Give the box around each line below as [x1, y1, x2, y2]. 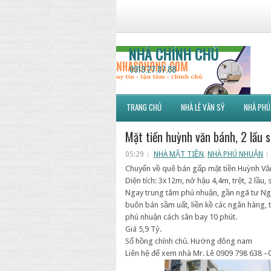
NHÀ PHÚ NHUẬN [207, 150, 263, 158]
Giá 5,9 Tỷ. [125, 224, 162, 233]
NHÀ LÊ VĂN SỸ [181, 101, 224, 113]
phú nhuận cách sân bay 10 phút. [125, 212, 237, 221]
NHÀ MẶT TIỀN [154, 150, 204, 158]
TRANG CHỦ [126, 101, 162, 113]
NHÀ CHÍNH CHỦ [128, 43, 218, 65]
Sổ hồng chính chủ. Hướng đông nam [125, 237, 252, 246]
